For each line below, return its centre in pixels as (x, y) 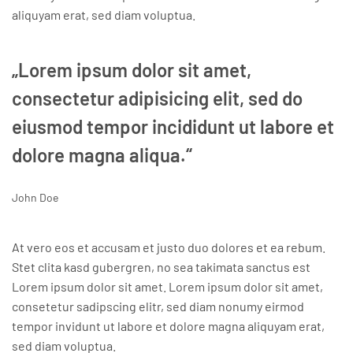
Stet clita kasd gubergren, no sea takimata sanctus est (161, 266)
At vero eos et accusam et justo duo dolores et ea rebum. (169, 247)
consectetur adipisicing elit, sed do (157, 98)
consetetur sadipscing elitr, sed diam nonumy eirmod (158, 306)
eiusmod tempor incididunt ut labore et (173, 126)
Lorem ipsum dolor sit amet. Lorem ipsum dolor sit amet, (167, 286)
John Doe (35, 197)
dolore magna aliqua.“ (102, 154)
